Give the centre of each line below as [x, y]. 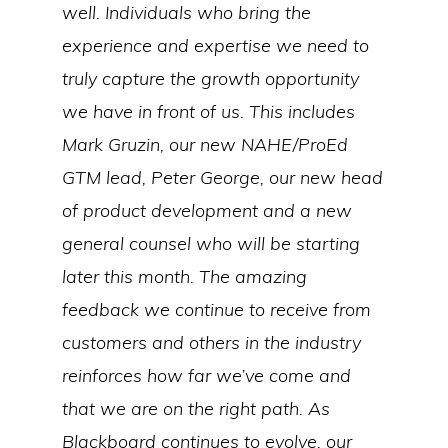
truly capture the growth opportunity [211, 78]
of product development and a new [207, 210]
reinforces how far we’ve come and [207, 375]
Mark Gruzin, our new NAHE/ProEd [205, 144]
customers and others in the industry [212, 342]
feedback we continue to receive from [217, 309]
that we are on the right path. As [196, 408]
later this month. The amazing [185, 276]
